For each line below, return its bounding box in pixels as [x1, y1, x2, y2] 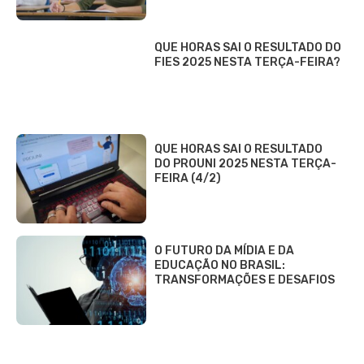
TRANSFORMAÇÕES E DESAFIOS [154, 273, 335, 288]
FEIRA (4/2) [154, 171, 221, 186]
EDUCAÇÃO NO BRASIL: [154, 258, 285, 273]
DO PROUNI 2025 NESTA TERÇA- [154, 157, 336, 171]
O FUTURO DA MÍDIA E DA [154, 244, 294, 258]
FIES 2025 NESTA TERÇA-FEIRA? [154, 55, 340, 70]
